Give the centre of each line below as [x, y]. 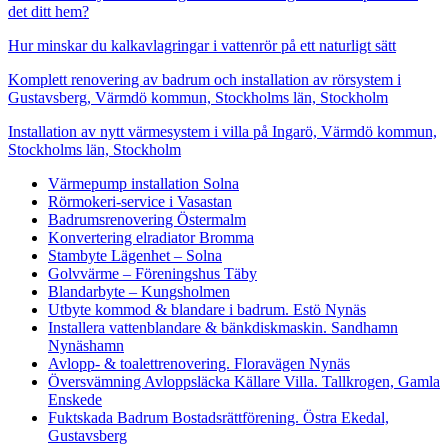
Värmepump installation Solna [143, 183]
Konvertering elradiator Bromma [151, 237]
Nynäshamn [86, 345]
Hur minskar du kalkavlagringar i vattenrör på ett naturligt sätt [202, 45]
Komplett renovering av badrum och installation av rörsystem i [204, 79]
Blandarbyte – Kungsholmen [139, 291]
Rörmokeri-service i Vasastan [140, 201]
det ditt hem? [48, 11]
